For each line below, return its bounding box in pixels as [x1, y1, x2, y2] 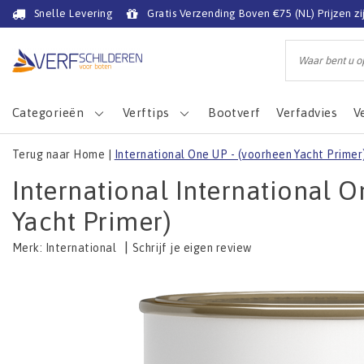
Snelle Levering [34, 7, 114, 19]
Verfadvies [276, 106, 338, 119]
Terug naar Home [12, 148, 106, 161]
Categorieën [12, 106, 84, 119]
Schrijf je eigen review [132, 241, 252, 254]
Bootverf [208, 106, 261, 119]
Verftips [122, 106, 170, 119]
